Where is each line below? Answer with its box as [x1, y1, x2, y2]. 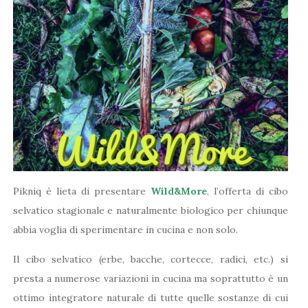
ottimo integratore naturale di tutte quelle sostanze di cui [13, 291, 288, 304]
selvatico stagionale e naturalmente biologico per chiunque [13, 203, 288, 217]
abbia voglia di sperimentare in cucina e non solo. [13, 223, 239, 236]
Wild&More [150, 184, 207, 197]
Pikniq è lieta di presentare [13, 184, 151, 197]
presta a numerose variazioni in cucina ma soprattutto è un [13, 272, 288, 285]
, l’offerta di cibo [206, 184, 288, 197]
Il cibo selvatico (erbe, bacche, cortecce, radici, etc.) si [13, 252, 288, 265]
